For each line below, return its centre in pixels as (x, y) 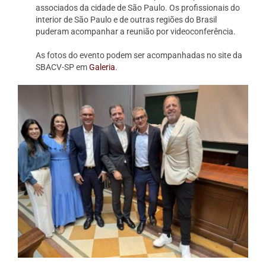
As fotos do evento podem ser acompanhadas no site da (139, 55)
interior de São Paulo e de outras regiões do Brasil (126, 20)
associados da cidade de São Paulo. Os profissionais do (138, 8)
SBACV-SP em (63, 67)
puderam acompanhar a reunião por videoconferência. (136, 31)
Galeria (102, 67)
